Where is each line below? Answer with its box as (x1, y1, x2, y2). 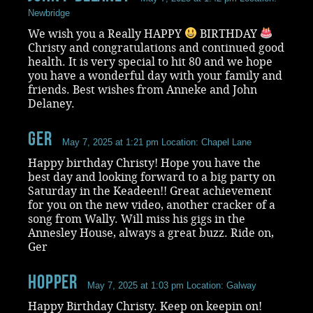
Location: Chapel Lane (158, 136, 252, 147)
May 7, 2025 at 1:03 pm (87, 279, 184, 291)
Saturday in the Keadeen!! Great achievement (28, 184, 272, 198)
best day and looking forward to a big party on (28, 170, 275, 184)
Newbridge (28, 7, 70, 18)
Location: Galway (184, 279, 257, 291)
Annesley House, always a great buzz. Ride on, (28, 226, 274, 240)
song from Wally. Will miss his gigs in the (28, 212, 245, 226)
